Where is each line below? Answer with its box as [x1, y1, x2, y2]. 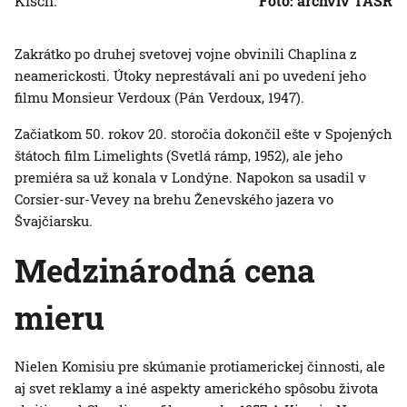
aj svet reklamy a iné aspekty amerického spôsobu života [15, 379, 378, 398]
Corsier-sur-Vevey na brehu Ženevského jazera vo [15, 190, 333, 209]
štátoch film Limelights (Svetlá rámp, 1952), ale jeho [15, 146, 342, 165]
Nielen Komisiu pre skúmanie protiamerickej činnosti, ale [15, 357, 385, 376]
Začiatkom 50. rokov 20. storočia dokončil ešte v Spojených [15, 124, 392, 144]
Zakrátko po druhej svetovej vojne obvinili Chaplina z [15, 45, 357, 64]
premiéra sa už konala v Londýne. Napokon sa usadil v [15, 168, 366, 187]
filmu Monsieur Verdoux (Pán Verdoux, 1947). [15, 88, 304, 107]
